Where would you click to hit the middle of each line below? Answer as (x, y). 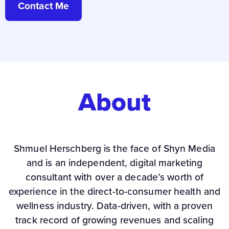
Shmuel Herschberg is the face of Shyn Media (114, 149)
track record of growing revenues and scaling (114, 220)
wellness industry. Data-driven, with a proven (114, 206)
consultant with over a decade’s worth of (114, 177)
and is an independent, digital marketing (114, 163)
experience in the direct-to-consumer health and (114, 192)
